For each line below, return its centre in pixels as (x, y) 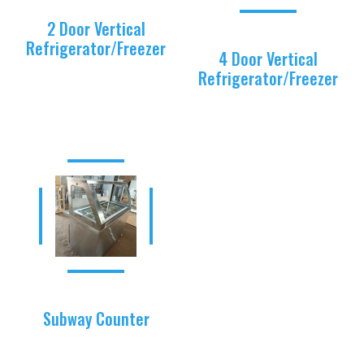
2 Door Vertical (96, 29)
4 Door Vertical (268, 58)
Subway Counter (96, 318)
